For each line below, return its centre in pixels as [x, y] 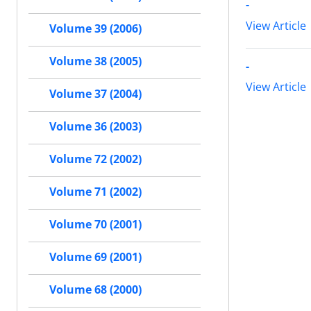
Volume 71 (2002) [95, 192]
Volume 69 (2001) [95, 257]
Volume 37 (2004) [95, 94]
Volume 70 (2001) [95, 225]
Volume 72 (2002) [95, 159]
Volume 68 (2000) [95, 290]
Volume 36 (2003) [95, 127]
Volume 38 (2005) [95, 61]
